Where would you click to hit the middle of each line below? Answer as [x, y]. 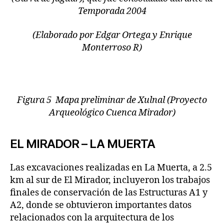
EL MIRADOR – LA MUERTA [83, 143]
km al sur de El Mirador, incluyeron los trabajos [110, 180]
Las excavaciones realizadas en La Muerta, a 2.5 [111, 167]
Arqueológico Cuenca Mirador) [112, 112]
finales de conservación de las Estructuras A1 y [109, 192]
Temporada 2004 [112, 11]
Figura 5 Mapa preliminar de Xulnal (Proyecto [112, 100]
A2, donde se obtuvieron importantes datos [101, 205]
